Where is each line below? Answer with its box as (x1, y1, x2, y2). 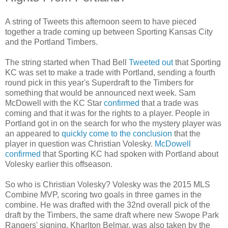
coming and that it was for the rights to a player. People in (5, 108, 210, 118)
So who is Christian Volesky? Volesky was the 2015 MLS (5, 180, 210, 189)
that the (172, 129, 201, 138)
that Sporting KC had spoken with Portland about (41, 149, 218, 158)
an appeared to (5, 129, 62, 138)
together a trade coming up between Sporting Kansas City (5, 27, 213, 36)
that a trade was (139, 98, 198, 107)
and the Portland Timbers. (5, 37, 98, 46)
